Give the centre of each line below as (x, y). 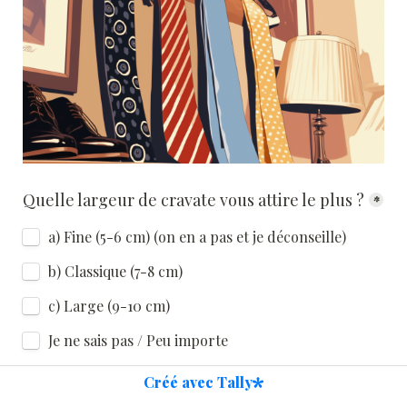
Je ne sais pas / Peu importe (138, 341)
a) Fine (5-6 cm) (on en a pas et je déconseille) (197, 237)
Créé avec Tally (198, 382)
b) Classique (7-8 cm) (115, 272)
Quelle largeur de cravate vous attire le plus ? (194, 200)
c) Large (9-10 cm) (109, 306)
